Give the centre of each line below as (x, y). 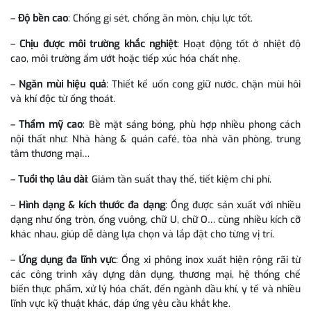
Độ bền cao (43, 18)
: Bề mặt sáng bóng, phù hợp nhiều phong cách (192, 124)
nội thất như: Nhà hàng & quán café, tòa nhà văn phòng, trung (155, 139)
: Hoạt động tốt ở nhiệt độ (239, 44)
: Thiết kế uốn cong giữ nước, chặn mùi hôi (203, 84)
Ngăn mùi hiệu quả (62, 84)
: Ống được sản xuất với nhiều (233, 205)
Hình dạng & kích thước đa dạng (92, 205)
